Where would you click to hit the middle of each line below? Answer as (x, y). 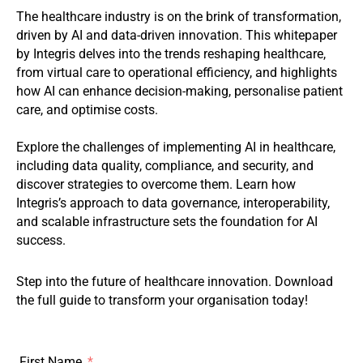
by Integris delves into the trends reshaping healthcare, (171, 54)
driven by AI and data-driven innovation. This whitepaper (177, 36)
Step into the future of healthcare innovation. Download (175, 282)
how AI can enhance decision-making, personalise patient (179, 92)
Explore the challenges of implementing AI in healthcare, (176, 147)
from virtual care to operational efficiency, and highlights (177, 73)
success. (41, 241)
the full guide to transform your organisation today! (162, 301)
